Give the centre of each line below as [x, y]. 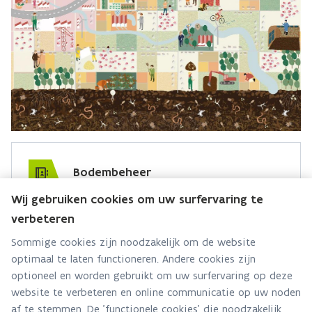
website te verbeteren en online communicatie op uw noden [156, 292]
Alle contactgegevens [104, 262]
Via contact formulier [105, 236]
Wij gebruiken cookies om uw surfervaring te [137, 199]
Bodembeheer [112, 172]
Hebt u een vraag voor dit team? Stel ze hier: [141, 208]
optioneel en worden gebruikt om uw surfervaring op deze [152, 275]
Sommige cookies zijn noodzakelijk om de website [133, 242]
